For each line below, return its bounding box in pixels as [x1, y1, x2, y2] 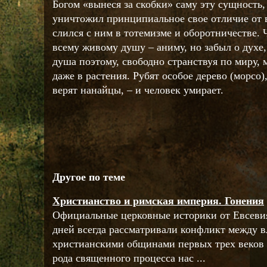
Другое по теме [52, 170, 125, 183]
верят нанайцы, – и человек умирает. [52, 84, 223, 96]
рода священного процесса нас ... [52, 252, 206, 264]
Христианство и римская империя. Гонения [52, 194, 264, 207]
